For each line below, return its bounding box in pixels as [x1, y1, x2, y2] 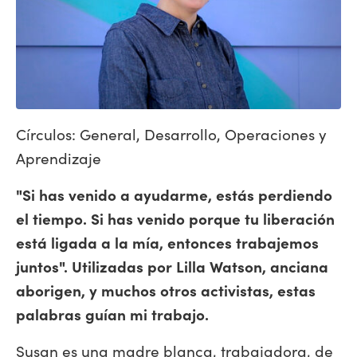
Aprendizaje [16, 147, 101, 168]
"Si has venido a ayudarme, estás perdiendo [16, 183, 332, 205]
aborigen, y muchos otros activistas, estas [16, 279, 316, 300]
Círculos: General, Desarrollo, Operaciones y [16, 123, 327, 144]
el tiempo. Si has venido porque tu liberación [16, 207, 335, 229]
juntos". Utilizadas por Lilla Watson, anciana [16, 255, 328, 277]
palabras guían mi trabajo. [16, 303, 209, 324]
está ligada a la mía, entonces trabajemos [16, 231, 319, 253]
